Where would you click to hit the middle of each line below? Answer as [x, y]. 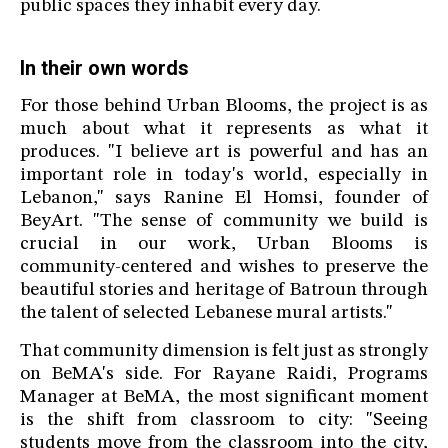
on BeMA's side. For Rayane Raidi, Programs [224, 375]
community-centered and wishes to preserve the [224, 268]
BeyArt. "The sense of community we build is [224, 222]
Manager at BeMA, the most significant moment [224, 398]
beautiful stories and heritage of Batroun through [224, 291]
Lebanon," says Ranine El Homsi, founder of [224, 199]
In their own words [104, 68]
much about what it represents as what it [224, 130]
